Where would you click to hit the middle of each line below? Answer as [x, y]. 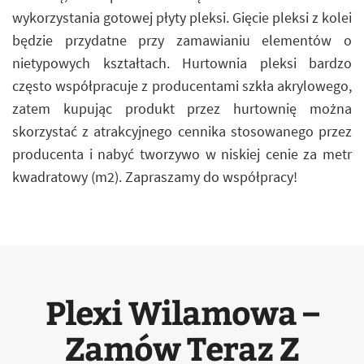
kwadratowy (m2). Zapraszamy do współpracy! [155, 177]
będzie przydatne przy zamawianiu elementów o [182, 40]
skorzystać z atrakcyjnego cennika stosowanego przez [182, 131]
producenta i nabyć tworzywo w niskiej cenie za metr [182, 154]
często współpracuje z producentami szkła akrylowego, [182, 86]
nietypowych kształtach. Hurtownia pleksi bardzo [182, 63]
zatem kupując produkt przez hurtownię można [182, 108]
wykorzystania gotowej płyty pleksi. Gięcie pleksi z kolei [182, 17]
